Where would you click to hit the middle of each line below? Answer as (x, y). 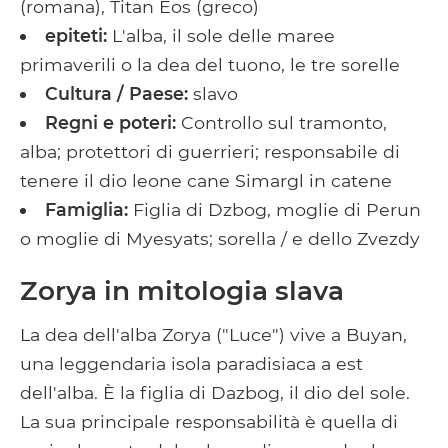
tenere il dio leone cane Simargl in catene (206, 180)
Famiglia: (88, 209)
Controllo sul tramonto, (283, 122)
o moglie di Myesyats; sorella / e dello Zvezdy (220, 238)
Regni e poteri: (112, 122)
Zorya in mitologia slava (182, 290)
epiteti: (78, 35)
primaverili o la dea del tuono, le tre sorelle (210, 64)
